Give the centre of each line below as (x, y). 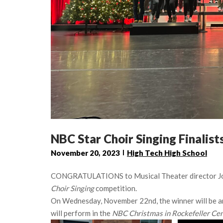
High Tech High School (167, 153)
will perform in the (81, 213)
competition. (115, 188)
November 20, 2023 (85, 153)
